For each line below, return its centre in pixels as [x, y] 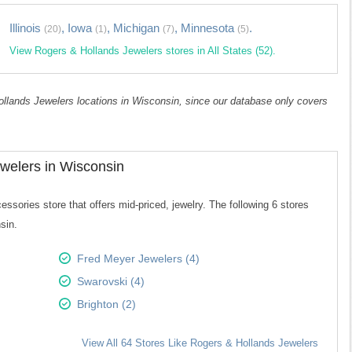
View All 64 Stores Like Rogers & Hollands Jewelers [200, 343]
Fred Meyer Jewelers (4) [139, 258]
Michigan [138, 28]
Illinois [27, 28]
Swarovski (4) [111, 281]
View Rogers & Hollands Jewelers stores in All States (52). [143, 51]
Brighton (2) [107, 304]
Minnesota [209, 28]
